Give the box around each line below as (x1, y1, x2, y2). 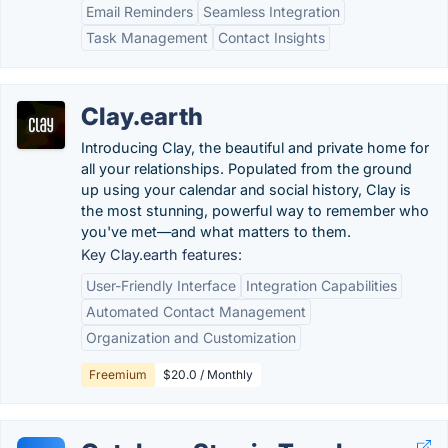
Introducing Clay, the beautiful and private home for (81, 139, 429, 156)
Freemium (89, 367, 147, 382)
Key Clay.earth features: (81, 246, 242, 263)
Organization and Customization (86, 329, 296, 346)
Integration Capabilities (246, 277, 397, 294)
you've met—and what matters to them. (81, 223, 351, 240)
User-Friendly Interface (86, 277, 236, 294)
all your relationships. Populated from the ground (81, 160, 412, 177)
